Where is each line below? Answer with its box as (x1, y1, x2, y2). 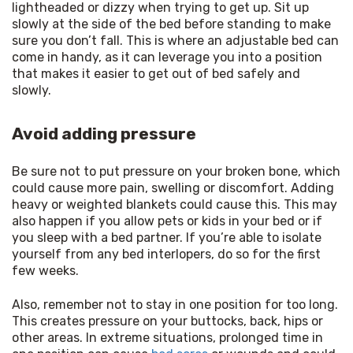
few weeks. (12, 262, 79, 278)
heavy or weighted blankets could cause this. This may (12, 196, 337, 212)
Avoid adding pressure (12, 123, 196, 143)
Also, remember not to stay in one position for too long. (12, 296, 338, 312)
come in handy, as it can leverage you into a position (12, 49, 322, 65)
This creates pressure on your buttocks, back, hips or (12, 313, 323, 329)
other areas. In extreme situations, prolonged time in (12, 329, 323, 345)
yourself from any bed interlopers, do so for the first (12, 246, 321, 262)
